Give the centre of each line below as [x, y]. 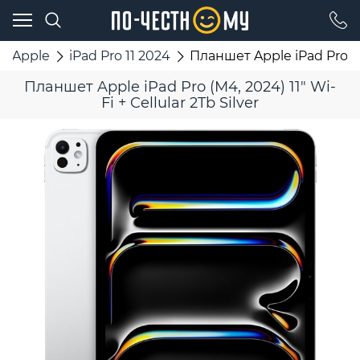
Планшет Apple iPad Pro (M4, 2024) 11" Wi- [180, 87]
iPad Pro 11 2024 [119, 55]
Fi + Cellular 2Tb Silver [180, 103]
